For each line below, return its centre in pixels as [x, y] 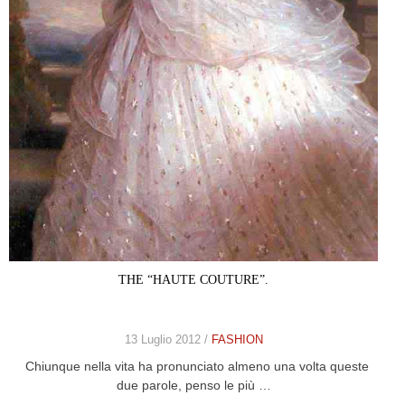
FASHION [237, 339]
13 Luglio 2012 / [168, 339]
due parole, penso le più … [193, 385]
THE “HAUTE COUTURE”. [193, 279]
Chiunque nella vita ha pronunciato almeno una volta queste [193, 366]
